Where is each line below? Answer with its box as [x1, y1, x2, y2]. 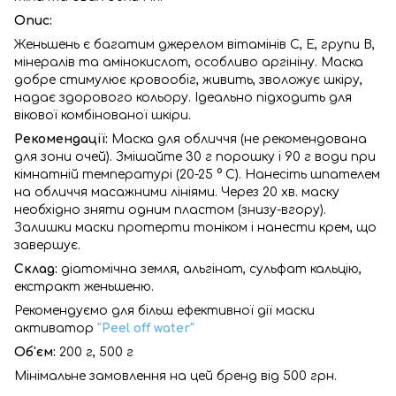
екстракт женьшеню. [14, 279, 154, 293]
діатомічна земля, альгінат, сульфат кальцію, [61, 262, 362, 276]
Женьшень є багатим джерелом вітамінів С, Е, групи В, [14, 37, 375, 51]
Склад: [14, 262, 61, 276]
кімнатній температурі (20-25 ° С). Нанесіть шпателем [14, 167, 380, 181]
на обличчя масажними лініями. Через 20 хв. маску [14, 185, 339, 199]
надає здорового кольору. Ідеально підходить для [14, 90, 352, 104]
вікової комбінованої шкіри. [14, 108, 191, 122]
